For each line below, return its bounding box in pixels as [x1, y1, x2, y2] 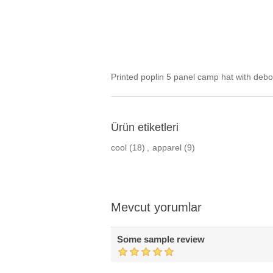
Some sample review [117, 234, 205, 244]
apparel [152, 143, 182, 152]
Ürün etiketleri [111, 121, 179, 133]
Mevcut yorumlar [111, 200, 202, 214]
